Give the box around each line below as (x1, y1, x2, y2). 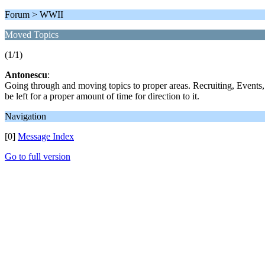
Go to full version (5, 151, 70, 161)
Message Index (18, 131, 74, 141)
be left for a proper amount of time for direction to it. (5, 91, 199, 101)
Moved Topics (5, 30, 59, 40)
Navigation (5, 111, 46, 121)
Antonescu (5, 70, 47, 80)
